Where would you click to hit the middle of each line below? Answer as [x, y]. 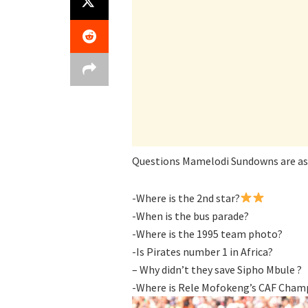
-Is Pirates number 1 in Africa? [202, 251]
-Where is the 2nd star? [186, 198]
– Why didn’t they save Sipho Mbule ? [217, 269]
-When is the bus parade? [190, 216]
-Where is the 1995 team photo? [207, 233]
